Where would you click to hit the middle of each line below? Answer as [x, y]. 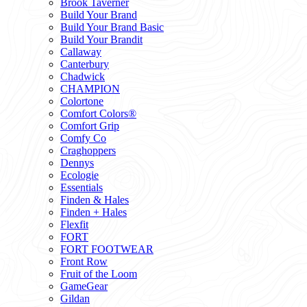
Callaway [81, 52]
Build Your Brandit [101, 39]
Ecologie [79, 175]
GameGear [84, 286]
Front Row [84, 261]
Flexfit [74, 224]
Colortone [82, 101]
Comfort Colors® [98, 113]
